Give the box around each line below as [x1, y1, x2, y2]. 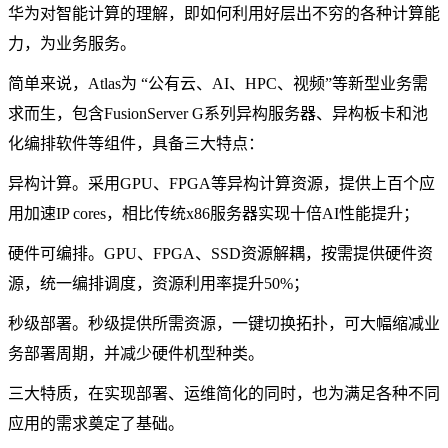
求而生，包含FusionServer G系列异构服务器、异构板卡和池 [8, 104, 428, 122]
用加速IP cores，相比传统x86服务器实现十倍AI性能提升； [8, 204, 419, 222]
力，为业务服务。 [8, 34, 136, 52]
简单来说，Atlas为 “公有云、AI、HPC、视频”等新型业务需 [8, 74, 428, 92]
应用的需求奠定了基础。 [8, 414, 184, 432]
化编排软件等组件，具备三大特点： [8, 134, 264, 152]
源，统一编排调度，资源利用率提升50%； [8, 274, 309, 292]
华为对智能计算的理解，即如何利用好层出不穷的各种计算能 [8, 4, 440, 22]
